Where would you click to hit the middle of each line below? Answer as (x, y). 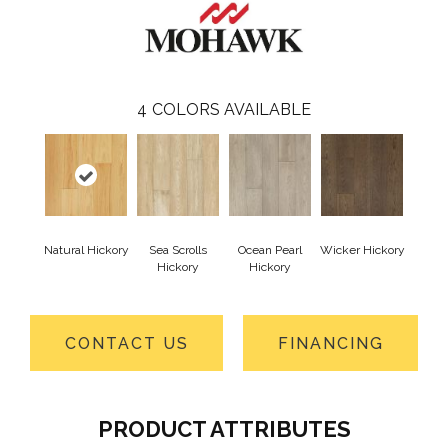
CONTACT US (126, 343)
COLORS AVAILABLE (231, 110)
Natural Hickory (86, 250)
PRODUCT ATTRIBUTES (224, 429)
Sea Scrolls (178, 250)
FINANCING (330, 343)
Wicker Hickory (362, 250)
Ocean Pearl (270, 250)
